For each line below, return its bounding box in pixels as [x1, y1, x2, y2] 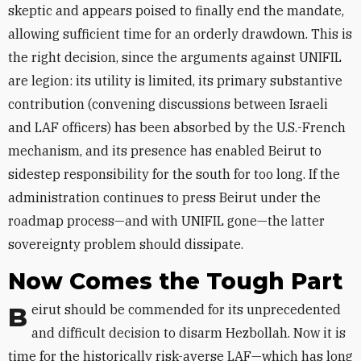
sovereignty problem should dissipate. [8, 236, 247, 252]
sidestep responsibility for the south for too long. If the [8, 166, 340, 182]
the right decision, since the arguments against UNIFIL [8, 49, 342, 65]
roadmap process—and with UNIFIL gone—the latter [8, 213, 325, 229]
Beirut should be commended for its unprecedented [8, 302, 27, 333]
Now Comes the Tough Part [8, 268, 342, 295]
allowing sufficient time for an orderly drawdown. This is [8, 26, 352, 42]
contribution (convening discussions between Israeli [8, 96, 328, 112]
